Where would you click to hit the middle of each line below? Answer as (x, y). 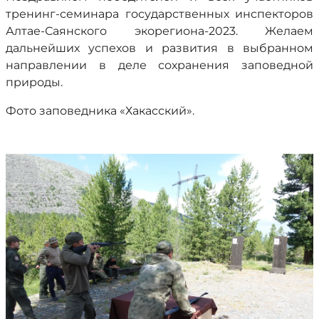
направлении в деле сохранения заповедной (159, 65)
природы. (34, 82)
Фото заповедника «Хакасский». (100, 111)
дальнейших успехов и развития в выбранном (159, 48)
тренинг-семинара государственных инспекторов (159, 14)
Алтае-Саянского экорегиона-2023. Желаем (159, 31)
